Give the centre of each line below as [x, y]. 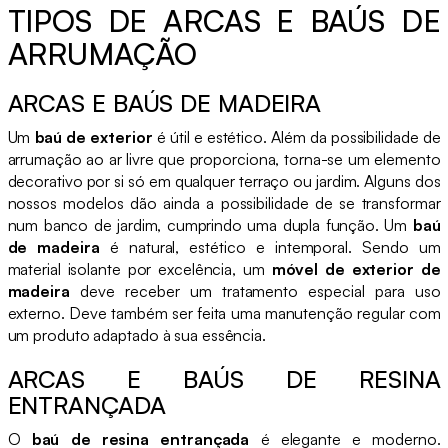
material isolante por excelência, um [139, 268]
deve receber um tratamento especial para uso [255, 290]
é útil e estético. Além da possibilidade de [296, 136]
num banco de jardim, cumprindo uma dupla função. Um [210, 224]
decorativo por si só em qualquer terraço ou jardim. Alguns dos [224, 180]
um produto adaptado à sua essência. [136, 334]
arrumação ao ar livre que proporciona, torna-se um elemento [224, 158]
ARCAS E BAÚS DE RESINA [224, 378]
